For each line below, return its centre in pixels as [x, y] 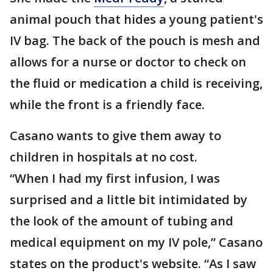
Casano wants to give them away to [115, 136]
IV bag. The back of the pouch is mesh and [135, 41]
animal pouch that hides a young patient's [136, 19]
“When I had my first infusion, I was [115, 178]
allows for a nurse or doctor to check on [128, 62]
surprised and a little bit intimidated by [129, 200]
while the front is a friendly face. [107, 105]
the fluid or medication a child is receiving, [136, 83]
